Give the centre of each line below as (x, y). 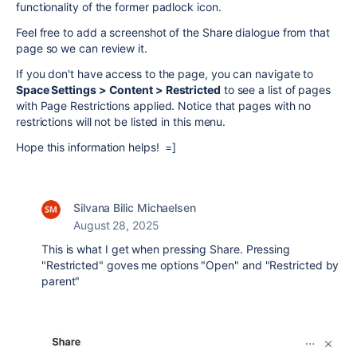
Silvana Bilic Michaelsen (135, 208)
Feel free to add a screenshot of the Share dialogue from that (173, 33)
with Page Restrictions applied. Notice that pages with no (164, 106)
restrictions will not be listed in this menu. (121, 122)
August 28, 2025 (116, 226)
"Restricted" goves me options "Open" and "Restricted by (190, 265)
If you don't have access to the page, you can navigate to (165, 74)
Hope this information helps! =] (96, 147)
